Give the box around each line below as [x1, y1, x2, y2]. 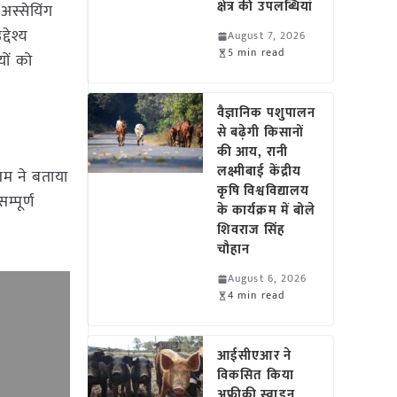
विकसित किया [217, 364, 294, 386]
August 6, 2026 [228, 269, 307, 287]
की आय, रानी [217, 141, 288, 163]
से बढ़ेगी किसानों [217, 121, 304, 144]
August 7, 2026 [228, 27, 307, 44]
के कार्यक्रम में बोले [217, 199, 316, 222]
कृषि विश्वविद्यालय [217, 180, 309, 202]
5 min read [228, 43, 285, 61]
